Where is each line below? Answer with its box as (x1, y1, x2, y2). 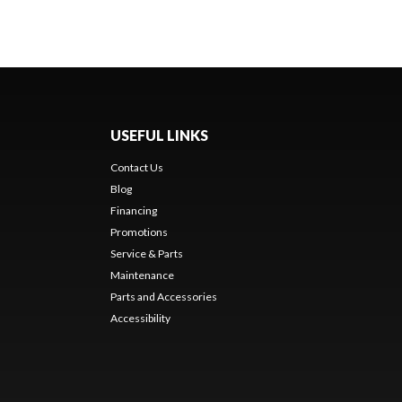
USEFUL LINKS (109, 126, 208, 144)
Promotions (109, 224, 168, 239)
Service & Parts (109, 246, 183, 260)
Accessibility (109, 310, 170, 325)
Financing (109, 203, 157, 217)
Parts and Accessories (109, 289, 217, 303)
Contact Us (109, 160, 163, 174)
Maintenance (109, 267, 174, 282)
